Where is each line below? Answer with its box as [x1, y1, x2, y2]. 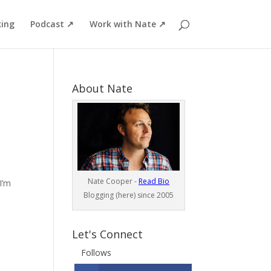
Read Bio [138, 176, 169, 187]
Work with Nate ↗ [89, 18, 166, 30]
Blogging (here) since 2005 [83, 190, 174, 201]
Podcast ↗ [30, 18, 74, 30]
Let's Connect [72, 227, 143, 242]
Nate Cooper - [87, 176, 139, 187]
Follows [81, 247, 112, 259]
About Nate [72, 81, 133, 96]
